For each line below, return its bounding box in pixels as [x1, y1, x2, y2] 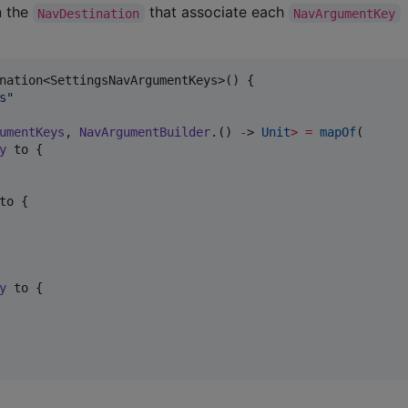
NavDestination [37, 5, 140, 21]
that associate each [144, 3, 289, 22]
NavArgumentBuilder [79, 125, 210, 140]
